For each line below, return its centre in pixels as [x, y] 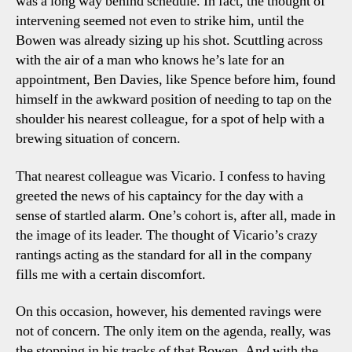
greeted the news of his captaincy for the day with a [159, 196]
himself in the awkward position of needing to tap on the [174, 99]
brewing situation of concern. [98, 139]
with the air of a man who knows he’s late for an [150, 60]
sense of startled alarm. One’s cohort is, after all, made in [176, 215]
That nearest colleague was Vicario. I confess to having [170, 176]
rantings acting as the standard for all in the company [164, 255]
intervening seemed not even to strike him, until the [160, 21]
